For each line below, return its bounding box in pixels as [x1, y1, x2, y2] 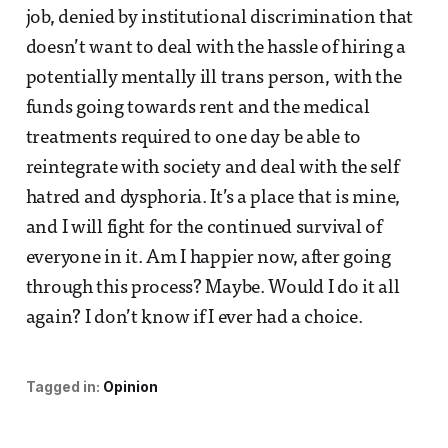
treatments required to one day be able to [25, 129, 362, 149]
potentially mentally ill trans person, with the [25, 69, 402, 89]
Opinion [102, 378, 158, 396]
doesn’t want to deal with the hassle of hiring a [25, 39, 407, 59]
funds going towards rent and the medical [25, 99, 370, 119]
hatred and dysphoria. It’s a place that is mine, [25, 189, 401, 209]
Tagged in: [25, 378, 100, 396]
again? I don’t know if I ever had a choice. [25, 309, 363, 329]
